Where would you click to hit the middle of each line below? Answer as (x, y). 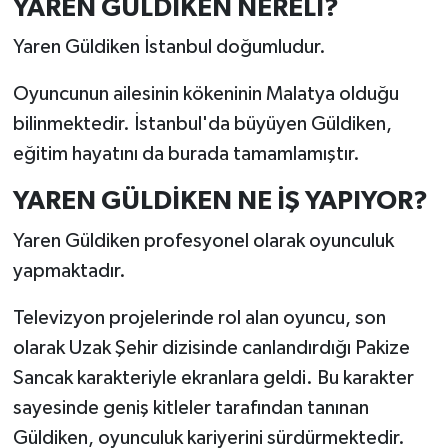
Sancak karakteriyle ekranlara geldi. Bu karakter (213, 377)
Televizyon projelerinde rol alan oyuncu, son (199, 317)
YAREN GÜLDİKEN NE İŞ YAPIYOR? (220, 201)
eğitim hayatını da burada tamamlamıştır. (186, 154)
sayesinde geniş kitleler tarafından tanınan (190, 407)
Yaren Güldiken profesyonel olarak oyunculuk (203, 240)
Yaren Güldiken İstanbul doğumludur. (169, 47)
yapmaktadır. (69, 270)
